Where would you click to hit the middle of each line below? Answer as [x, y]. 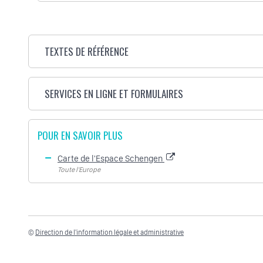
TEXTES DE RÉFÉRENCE [87, 52]
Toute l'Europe [79, 170]
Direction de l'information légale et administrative [109, 233]
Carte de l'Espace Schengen [111, 159]
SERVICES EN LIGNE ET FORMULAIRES [114, 94]
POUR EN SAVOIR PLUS [80, 136]
